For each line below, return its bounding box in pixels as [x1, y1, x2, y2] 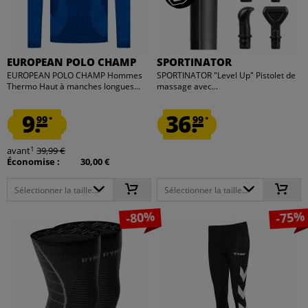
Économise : [7, 155, 60, 168]
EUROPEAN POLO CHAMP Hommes [7, 69, 143, 82]
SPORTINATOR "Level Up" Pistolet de [157, 69, 296, 82]
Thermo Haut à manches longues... [7, 80, 141, 93]
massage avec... [157, 80, 219, 93]
